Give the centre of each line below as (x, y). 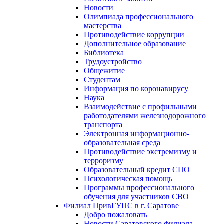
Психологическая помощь (128, 179)
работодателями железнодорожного (145, 116)
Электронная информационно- (137, 134)
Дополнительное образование (135, 44)
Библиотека (104, 53)
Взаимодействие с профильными (140, 107)
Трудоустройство (113, 62)
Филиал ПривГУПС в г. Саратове (121, 206)
